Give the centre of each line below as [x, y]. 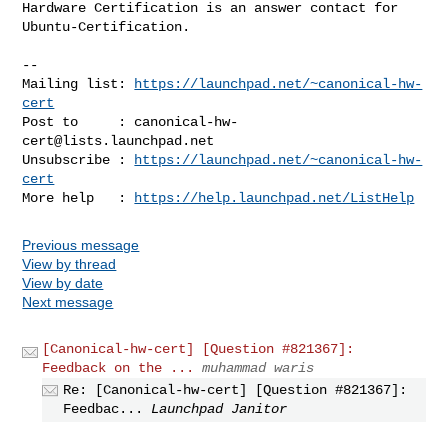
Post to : [78, 121]
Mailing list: [78, 83]
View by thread [69, 263]
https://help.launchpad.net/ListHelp [274, 197]
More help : [78, 197]
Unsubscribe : [78, 159]
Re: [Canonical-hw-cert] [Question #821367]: [235, 389]
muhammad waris [258, 367]
